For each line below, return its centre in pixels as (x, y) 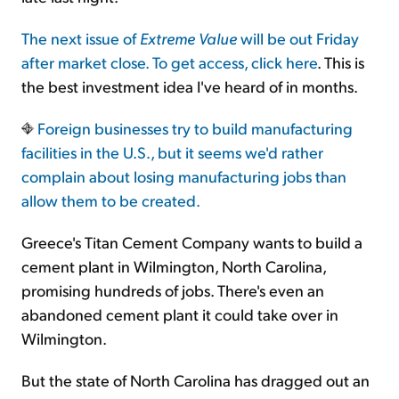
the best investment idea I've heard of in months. (190, 86)
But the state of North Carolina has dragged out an (195, 380)
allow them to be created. (111, 200)
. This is (341, 62)
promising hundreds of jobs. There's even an (173, 290)
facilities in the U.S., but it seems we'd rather (172, 152)
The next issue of (81, 38)
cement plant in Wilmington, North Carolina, (174, 266)
